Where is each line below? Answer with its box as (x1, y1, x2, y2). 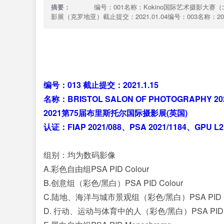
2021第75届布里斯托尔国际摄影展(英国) (43, 107, 187, 118)
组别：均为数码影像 (43, 149, 115, 160)
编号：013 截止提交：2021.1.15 (43, 79, 158, 90)
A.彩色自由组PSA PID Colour (43, 163, 149, 174)
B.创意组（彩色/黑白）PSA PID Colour (43, 177, 183, 188)
